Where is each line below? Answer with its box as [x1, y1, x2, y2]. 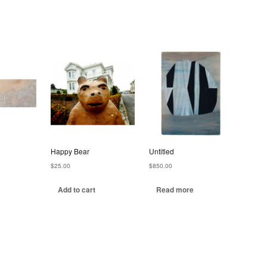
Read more [156, 184, 194, 195]
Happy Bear [50, 146, 89, 157]
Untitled [149, 146, 175, 157]
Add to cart [57, 184, 95, 195]
